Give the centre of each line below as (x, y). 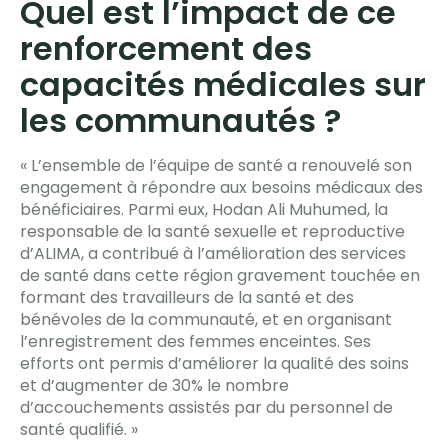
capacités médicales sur (223, 85)
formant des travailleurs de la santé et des (187, 298)
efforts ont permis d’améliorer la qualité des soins (214, 364)
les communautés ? (180, 121)
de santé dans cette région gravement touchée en (220, 276)
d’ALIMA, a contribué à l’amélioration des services (213, 254)
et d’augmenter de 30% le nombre (154, 386)
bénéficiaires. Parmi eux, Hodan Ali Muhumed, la (204, 210)
